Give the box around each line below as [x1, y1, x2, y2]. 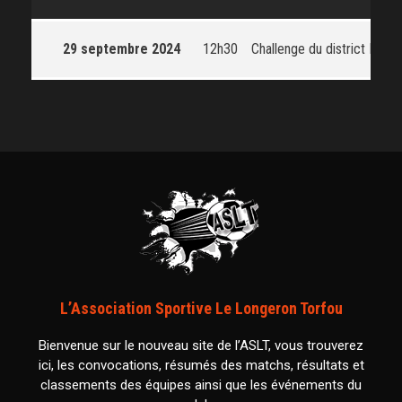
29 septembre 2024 [63, 40, 180, 58]
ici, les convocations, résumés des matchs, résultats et [38, 357, 364, 374]
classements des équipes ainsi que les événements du [40, 377, 362, 394]
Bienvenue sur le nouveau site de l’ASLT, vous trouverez [39, 337, 363, 354]
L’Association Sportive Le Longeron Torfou [59, 299, 343, 319]
